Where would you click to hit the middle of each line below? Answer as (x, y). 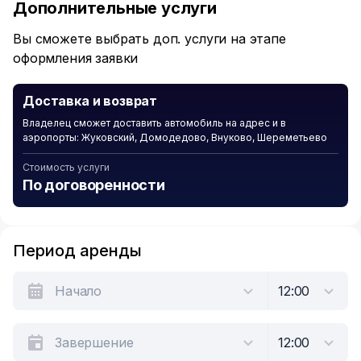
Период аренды (77, 251)
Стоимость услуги (66, 167)
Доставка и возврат (90, 101)
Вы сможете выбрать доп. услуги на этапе (149, 39)
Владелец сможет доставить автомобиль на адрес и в (154, 123)
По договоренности (94, 185)
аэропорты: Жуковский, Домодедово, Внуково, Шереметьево (175, 137)
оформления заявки (76, 58)
